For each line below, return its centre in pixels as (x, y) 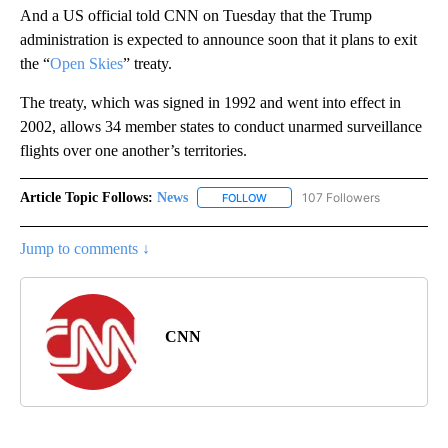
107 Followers (341, 197)
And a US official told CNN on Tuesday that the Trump (196, 15)
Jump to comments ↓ (85, 248)
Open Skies (86, 63)
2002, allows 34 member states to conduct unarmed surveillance (221, 126)
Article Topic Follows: (86, 197)
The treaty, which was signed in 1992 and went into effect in (210, 102)
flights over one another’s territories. (133, 150)
